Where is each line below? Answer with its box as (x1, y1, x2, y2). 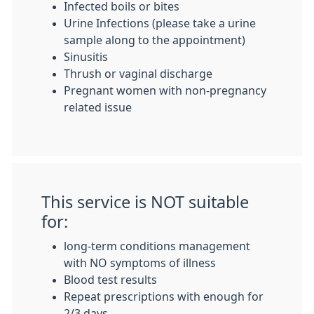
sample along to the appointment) (64, 34, 245, 46)
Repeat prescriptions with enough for (64, 291, 264, 302)
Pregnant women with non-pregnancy (64, 85, 266, 96)
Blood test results (64, 274, 157, 285)
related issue (64, 102, 132, 113)
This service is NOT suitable (41, 194, 249, 210)
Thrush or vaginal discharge (64, 68, 212, 79)
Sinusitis (64, 51, 108, 62)
